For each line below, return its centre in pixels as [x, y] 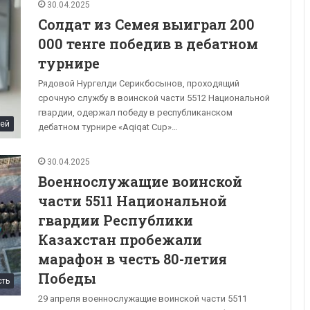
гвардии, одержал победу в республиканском [135, 112]
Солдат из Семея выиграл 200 [146, 24]
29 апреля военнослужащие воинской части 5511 [143, 298]
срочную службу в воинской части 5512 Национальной [154, 98]
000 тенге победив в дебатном [148, 43]
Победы [67, 278]
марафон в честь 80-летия [133, 258]
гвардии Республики [116, 220]
